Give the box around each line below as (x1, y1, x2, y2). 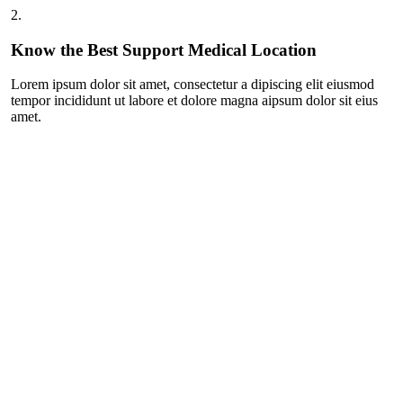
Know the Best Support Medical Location (11, 40, 317, 59)
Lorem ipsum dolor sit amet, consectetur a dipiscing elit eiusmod (11, 76, 374, 93)
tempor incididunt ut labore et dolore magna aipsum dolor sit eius (11, 93, 378, 109)
